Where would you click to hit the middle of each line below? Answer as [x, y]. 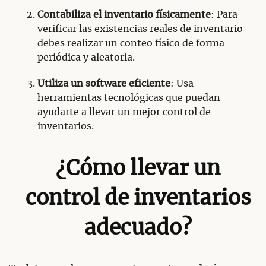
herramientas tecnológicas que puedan [129, 98]
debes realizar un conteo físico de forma [131, 43]
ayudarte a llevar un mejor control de [124, 112]
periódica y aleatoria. [86, 57]
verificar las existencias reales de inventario [140, 29]
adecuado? [138, 228]
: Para [224, 15]
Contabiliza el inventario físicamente [124, 15]
